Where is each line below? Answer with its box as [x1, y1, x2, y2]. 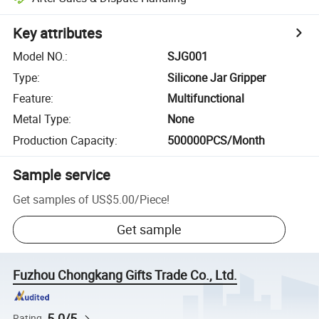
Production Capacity [13, 132, 115, 148]
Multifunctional [167, 90, 245, 106]
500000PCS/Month [167, 132, 266, 148]
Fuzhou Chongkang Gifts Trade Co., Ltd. [13, 266, 238, 284]
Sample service [13, 164, 111, 184]
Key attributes [13, 23, 103, 43]
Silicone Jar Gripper [167, 69, 266, 85]
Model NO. [13, 48, 66, 65]
